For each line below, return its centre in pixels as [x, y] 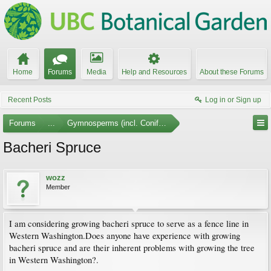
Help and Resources [154, 72]
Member [58, 187]
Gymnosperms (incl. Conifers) [119, 123]
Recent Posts [30, 100]
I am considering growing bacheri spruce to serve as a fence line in [129, 224]
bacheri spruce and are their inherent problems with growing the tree [132, 248]
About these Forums [232, 72]
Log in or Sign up [233, 100]
